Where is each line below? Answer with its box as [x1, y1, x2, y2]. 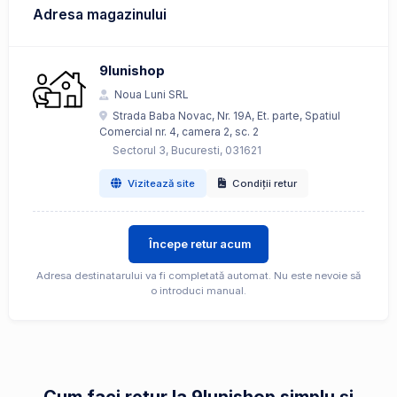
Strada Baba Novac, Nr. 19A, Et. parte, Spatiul [113, 109, 340, 122]
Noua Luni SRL [114, 88, 189, 101]
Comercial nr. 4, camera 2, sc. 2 [99, 125, 259, 138]
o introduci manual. [151, 284, 246, 298]
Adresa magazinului [33, 6, 167, 23]
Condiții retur [232, 176, 298, 190]
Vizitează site [128, 176, 196, 190]
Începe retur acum [149, 237, 253, 252]
